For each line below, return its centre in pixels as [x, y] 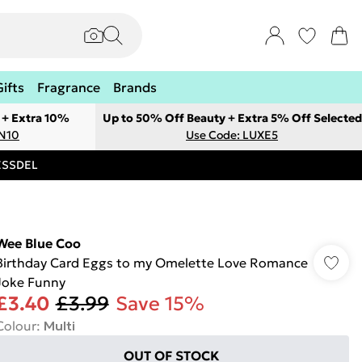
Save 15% [160, 304]
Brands [135, 87]
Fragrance [69, 87]
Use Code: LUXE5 [232, 135]
